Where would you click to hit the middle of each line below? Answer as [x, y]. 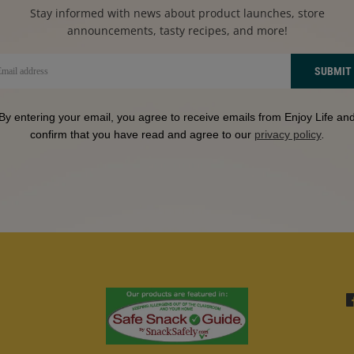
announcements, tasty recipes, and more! [177, 30]
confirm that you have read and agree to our [140, 134]
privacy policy [288, 134]
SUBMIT [333, 71]
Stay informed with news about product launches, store [177, 13]
